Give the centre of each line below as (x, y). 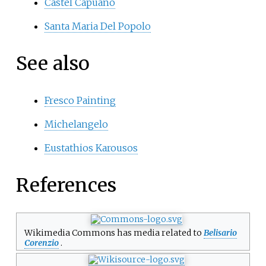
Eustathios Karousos (91, 148)
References (66, 185)
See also (53, 63)
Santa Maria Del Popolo (97, 26)
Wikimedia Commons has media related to (114, 232)
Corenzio (41, 243)
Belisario (220, 232)
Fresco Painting (80, 101)
